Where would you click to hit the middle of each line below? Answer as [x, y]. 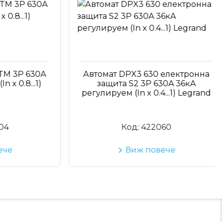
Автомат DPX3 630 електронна [135, 74]
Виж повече [139, 150]
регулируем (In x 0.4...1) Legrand [135, 93]
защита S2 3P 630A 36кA [135, 83]
